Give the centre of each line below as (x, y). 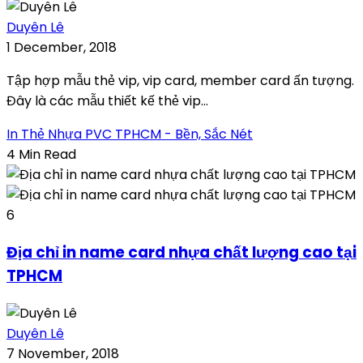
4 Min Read (41, 155)
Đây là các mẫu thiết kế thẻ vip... (107, 101)
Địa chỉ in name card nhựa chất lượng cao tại (181, 253)
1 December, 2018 (62, 48)
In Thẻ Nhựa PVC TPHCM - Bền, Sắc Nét (130, 135)
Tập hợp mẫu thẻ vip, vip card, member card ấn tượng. (180, 81)
